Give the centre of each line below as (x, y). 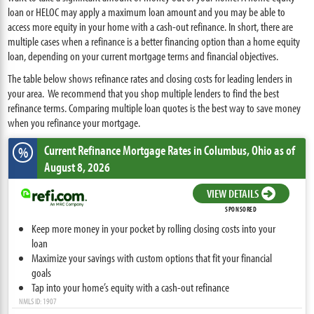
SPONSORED (241, 209)
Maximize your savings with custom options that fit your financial (152, 258)
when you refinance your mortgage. (74, 122)
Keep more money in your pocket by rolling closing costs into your (154, 228)
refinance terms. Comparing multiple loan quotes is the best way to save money (155, 108)
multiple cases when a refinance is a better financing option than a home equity (154, 41)
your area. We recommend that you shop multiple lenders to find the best (144, 93)
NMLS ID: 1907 (38, 301)
